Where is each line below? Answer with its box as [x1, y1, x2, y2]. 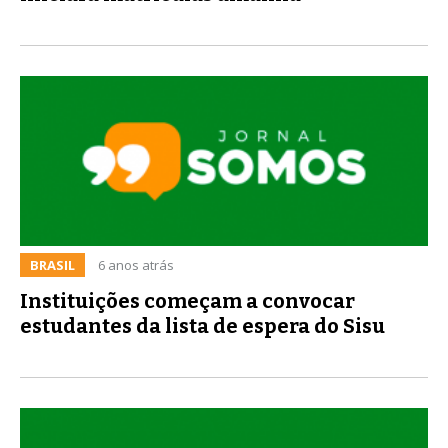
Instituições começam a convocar [20, 288, 355, 313]
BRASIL [30, 255, 75, 274]
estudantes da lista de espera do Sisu [20, 313, 385, 338]
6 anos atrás [98, 255, 174, 274]
